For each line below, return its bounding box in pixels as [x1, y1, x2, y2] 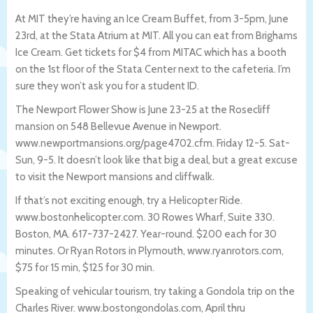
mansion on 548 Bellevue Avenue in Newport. [15, 119, 221, 133]
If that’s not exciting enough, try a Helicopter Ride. [15, 194, 242, 207]
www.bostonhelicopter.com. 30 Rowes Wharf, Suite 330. [15, 210, 275, 224]
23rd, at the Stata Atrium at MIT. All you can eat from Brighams [15, 29, 298, 42]
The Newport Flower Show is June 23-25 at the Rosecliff [15, 103, 270, 116]
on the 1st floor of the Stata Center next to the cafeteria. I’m [15, 62, 291, 75]
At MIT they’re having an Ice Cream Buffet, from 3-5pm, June [15, 12, 289, 25]
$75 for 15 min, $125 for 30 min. [15, 261, 154, 274]
